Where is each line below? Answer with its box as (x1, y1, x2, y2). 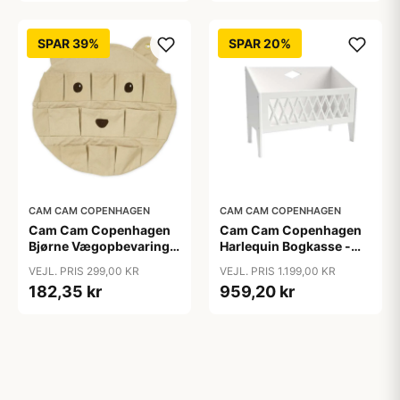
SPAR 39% (37, 36, 99, 51)
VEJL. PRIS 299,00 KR (29, 264, 139, 278)
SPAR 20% (229, 36, 291, 51)
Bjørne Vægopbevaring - (29, 238, 179, 254)
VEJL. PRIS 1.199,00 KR (220, 264, 336, 278)
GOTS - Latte (29, 254, 106, 270)
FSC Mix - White (220, 254, 318, 270)
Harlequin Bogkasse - (220, 238, 351, 254)
